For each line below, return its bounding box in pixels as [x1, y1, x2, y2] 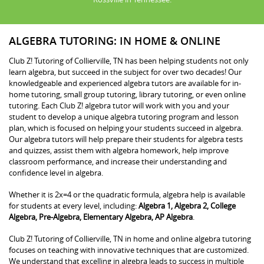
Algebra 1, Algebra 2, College [138, 200, 236, 211]
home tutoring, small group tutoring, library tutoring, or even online [9, 88, 246, 100]
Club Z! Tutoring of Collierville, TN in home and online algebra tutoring [9, 233, 251, 244]
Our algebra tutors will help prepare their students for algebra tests [9, 133, 243, 144]
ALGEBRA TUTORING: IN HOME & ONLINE [9, 33, 220, 48]
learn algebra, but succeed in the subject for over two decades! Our [9, 66, 242, 77]
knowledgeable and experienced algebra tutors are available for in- [9, 77, 241, 88]
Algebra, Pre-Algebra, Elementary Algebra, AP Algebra [9, 211, 193, 222]
